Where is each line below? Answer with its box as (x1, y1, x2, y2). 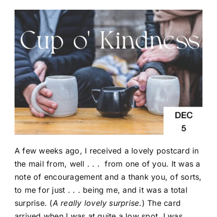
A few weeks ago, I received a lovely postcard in (15, 146, 199, 156)
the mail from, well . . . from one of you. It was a (15, 159, 201, 169)
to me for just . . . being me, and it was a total (15, 185, 187, 195)
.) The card (139, 198, 181, 208)
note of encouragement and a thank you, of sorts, (15, 172, 202, 182)
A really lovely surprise (52, 198, 139, 208)
